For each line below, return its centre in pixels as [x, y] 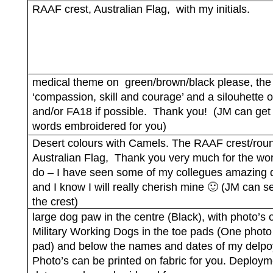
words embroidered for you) [99, 126]
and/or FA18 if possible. [89, 111]
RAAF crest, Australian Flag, [101, 9]
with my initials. [213, 9]
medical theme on [75, 82]
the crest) [55, 201]
